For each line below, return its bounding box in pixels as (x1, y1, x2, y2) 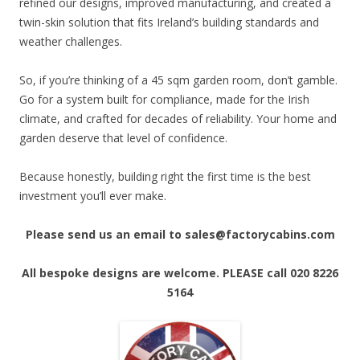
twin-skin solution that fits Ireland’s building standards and (19, 14, 319, 30)
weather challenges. (19, 33, 122, 49)
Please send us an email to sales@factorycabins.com (25, 226, 335, 242)
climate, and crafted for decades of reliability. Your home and (19, 110, 337, 126)
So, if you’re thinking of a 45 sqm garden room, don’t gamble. (19, 72, 337, 88)
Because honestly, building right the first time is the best (19, 168, 311, 184)
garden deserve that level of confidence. (19, 129, 227, 145)
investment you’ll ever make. (19, 187, 166, 203)
